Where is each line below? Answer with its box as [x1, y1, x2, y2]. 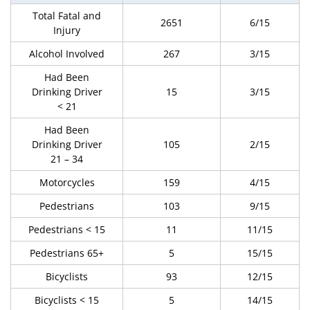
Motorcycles [39, 176, 95, 189]
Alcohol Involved [29, 47, 104, 60]
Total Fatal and [33, 9, 101, 22]
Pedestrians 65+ [30, 246, 104, 259]
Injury [53, 24, 80, 37]
